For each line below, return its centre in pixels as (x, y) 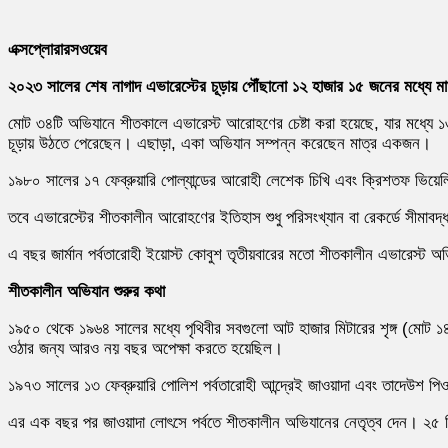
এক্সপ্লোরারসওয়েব (57, 49)
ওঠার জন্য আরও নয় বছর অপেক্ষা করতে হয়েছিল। (145, 348)
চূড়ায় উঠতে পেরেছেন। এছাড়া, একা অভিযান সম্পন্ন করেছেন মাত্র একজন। (219, 143)
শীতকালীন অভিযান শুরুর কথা (86, 291)
